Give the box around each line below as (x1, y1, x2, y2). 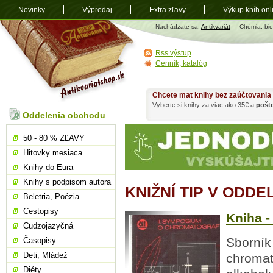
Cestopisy (23, 207, 58, 216)
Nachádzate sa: (155, 23, 201, 30)
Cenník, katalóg (155, 59, 207, 68)
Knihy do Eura (23, 163, 73, 172)
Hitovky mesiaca (23, 148, 82, 157)
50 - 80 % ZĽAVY (23, 133, 85, 143)
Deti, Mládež (23, 250, 68, 260)
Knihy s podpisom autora (23, 177, 111, 186)
